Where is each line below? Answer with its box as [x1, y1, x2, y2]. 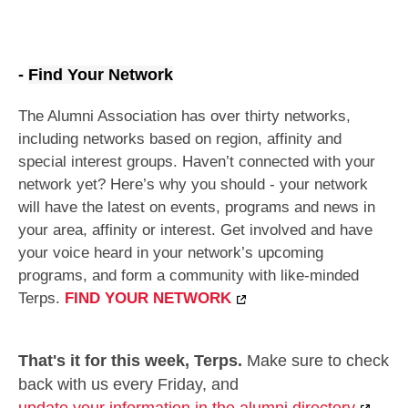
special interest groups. [18, 153, 182, 171]
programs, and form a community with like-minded [18, 267, 359, 285]
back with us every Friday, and [18, 374, 243, 393]
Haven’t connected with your [182, 153, 375, 171]
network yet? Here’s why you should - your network [18, 176, 368, 194]
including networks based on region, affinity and [18, 130, 342, 148]
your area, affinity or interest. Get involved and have [18, 221, 372, 240]
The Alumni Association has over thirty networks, [18, 107, 351, 126]
